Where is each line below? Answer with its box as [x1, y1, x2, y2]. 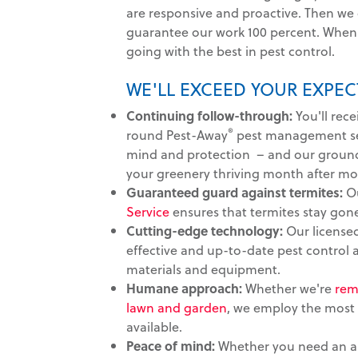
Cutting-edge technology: [126, 221, 283, 240]
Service [126, 201, 169, 221]
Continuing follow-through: [126, 105, 292, 125]
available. [126, 316, 182, 336]
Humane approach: [126, 278, 242, 297]
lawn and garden [126, 297, 227, 316]
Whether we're [242, 278, 335, 297]
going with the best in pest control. [126, 41, 335, 60]
